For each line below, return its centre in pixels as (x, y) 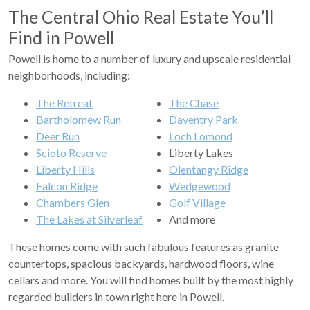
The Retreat (64, 103)
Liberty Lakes (201, 153)
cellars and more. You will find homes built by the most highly (151, 280)
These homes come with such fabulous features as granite (144, 247)
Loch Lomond (201, 136)
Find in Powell (61, 37)
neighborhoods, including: (69, 75)
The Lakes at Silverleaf (89, 219)
